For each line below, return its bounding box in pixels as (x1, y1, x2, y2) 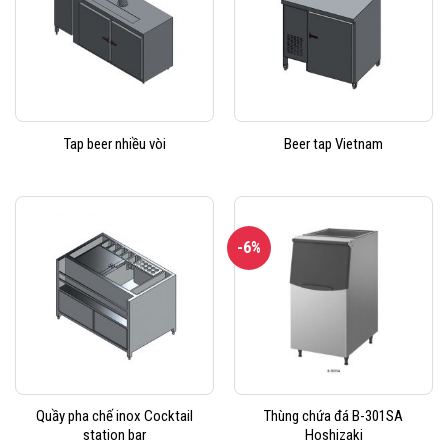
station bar (83, 426, 146, 445)
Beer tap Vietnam (284, 134, 383, 153)
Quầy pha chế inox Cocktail (36, 407, 193, 426)
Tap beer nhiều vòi (63, 134, 166, 153)
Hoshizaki (304, 426, 363, 445)
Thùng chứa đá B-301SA (264, 407, 403, 426)
